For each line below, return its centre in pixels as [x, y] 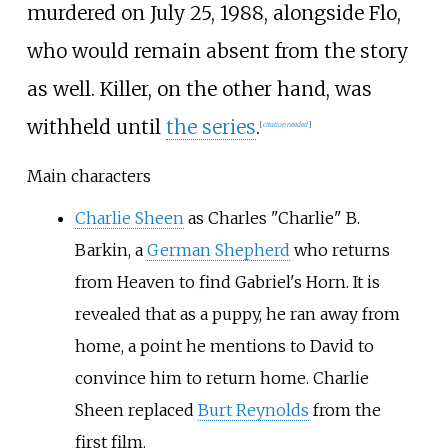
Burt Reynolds [253, 409]
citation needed [285, 125]
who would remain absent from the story [217, 51]
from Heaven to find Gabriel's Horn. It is [227, 281]
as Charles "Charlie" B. [271, 217]
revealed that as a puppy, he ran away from [237, 313]
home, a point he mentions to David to [224, 345]
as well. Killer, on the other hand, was [199, 89]
